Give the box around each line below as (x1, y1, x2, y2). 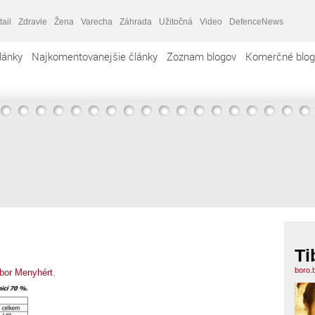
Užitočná (159, 16, 193, 27)
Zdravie (18, 16, 47, 27)
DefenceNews (229, 16, 283, 27)
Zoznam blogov (167, 49, 236, 63)
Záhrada (120, 16, 152, 27)
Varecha (81, 16, 112, 27)
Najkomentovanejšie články (32, 49, 157, 63)
